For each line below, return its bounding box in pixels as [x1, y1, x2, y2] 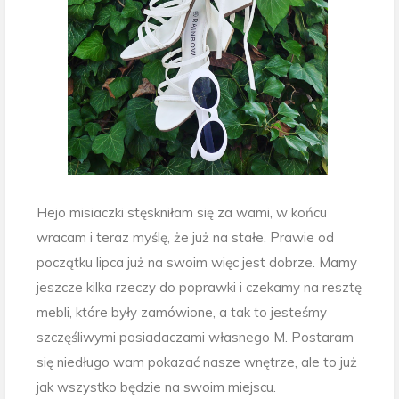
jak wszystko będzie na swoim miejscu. [37, 379, 276, 396]
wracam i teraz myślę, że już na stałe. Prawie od [37, 229, 334, 247]
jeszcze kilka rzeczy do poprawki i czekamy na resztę [37, 279, 362, 297]
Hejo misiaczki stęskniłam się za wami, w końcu [37, 204, 327, 222]
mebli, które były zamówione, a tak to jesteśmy [37, 304, 327, 322]
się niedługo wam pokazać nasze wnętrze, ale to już [37, 354, 357, 371]
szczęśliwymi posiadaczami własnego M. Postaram [37, 329, 354, 346]
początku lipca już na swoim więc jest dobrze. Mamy [37, 254, 357, 272]
